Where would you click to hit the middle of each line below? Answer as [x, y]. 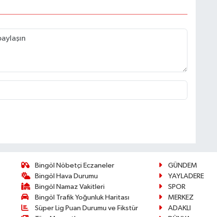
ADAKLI [179, 208]
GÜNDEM [182, 165]
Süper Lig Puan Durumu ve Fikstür [87, 208]
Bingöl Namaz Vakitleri [70, 186]
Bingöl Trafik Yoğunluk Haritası [82, 197]
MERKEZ [181, 197]
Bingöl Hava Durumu [67, 176]
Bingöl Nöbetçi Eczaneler [75, 165]
